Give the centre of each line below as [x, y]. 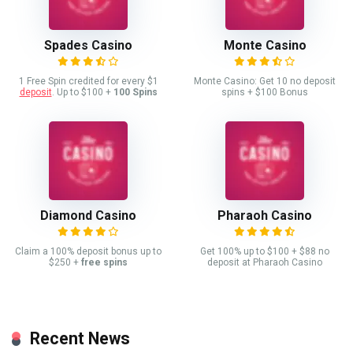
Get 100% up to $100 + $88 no [265, 252]
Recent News [80, 339]
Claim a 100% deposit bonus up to [88, 252]
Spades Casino [88, 46]
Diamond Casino [88, 216]
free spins [104, 263]
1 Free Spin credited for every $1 [88, 82]
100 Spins [135, 93]
